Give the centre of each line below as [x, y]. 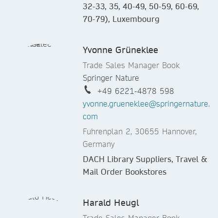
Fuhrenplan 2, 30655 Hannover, [140, 131]
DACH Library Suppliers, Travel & [145, 159]
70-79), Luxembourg [121, 19]
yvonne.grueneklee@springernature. [146, 104]
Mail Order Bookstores [125, 172]
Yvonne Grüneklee [120, 50]
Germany [99, 144]
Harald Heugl [111, 203]
